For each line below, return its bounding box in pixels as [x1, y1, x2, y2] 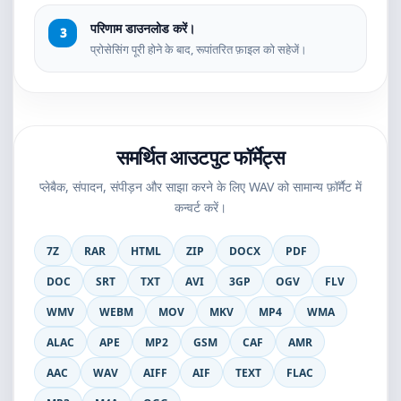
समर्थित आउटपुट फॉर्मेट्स [115, 143, 286, 170]
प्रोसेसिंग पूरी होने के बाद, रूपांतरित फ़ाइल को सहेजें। [90, 41, 307, 57]
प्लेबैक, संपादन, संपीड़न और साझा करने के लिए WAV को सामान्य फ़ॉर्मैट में [39, 178, 362, 195]
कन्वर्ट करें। [175, 199, 226, 216]
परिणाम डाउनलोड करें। [90, 20, 195, 37]
